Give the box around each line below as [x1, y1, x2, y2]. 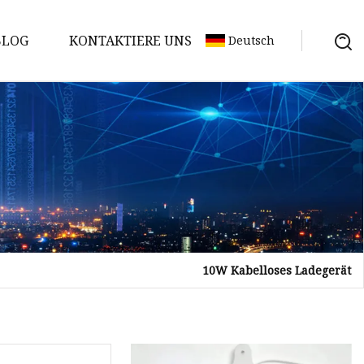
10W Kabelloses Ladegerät [202, 262, 351, 278]
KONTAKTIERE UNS [69, 31, 192, 50]
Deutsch [228, 32, 275, 48]
